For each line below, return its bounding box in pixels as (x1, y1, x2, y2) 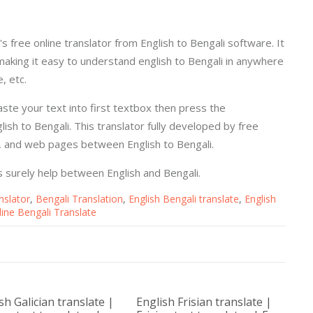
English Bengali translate (129, 192, 239, 205)
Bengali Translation (36, 192, 123, 205)
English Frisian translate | (136, 294, 272, 310)
